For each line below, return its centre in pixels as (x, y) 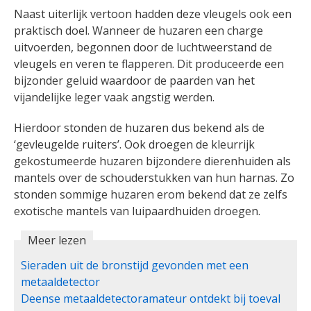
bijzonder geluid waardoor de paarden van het (134, 80)
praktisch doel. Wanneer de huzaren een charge (138, 30)
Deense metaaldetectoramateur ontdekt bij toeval (151, 298)
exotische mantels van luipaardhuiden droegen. (137, 211)
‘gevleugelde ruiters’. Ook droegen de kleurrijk (134, 144)
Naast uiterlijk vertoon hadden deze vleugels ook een (153, 14)
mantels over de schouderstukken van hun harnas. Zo (154, 177)
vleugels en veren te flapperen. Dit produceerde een (149, 64)
